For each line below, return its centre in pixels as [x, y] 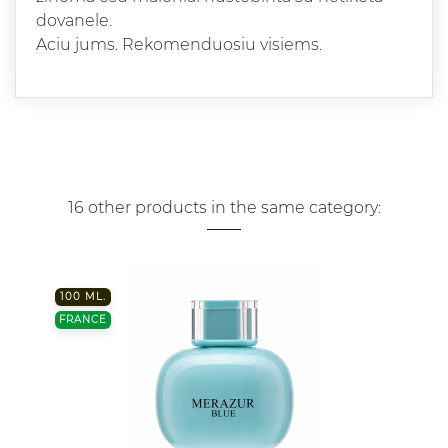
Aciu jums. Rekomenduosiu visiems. [179, 45]
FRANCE [83, 320]
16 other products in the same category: [224, 208]
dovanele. [74, 21]
